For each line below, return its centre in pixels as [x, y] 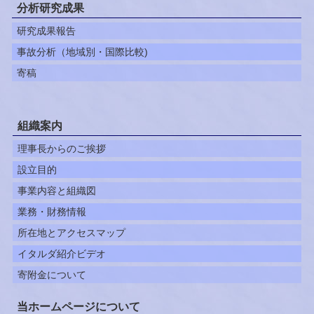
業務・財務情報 [52, 211]
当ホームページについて [78, 306]
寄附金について [52, 274]
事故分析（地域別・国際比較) [82, 52]
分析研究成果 [50, 8]
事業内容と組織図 [56, 190]
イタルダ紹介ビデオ [61, 253]
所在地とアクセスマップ [71, 232]
